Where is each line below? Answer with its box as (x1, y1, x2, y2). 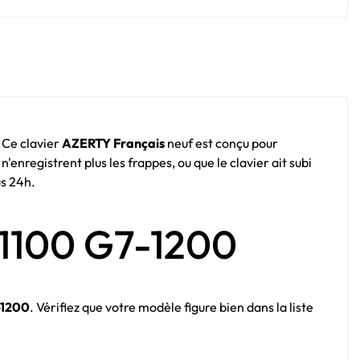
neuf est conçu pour (165, 135, 278, 152)
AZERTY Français (62, 135, 165, 152)
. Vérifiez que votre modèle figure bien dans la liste (30, 299, 313, 316)
